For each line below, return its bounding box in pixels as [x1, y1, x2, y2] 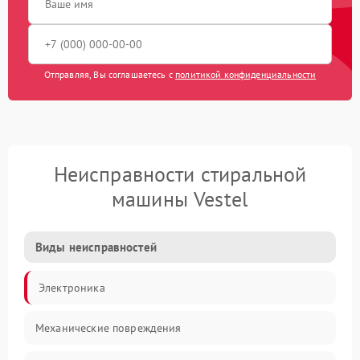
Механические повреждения [35, 321, 182, 336]
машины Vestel [112, 186, 248, 213]
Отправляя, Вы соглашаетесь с [43, 68, 176, 81]
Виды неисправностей [35, 239, 157, 256]
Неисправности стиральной [53, 161, 307, 188]
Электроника [39, 280, 105, 296]
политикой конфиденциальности [175, 68, 317, 81]
